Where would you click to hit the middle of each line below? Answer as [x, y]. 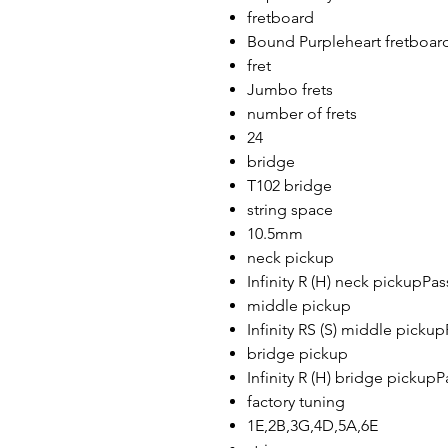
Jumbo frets [290, 89]
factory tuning [296, 401]
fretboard [280, 17]
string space [290, 209]
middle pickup [299, 305]
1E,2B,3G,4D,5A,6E [312, 425]
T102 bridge [289, 185]
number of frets [302, 113]
